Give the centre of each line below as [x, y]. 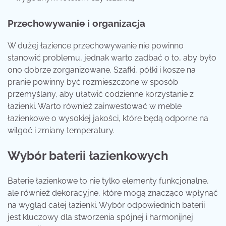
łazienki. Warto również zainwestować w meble [95, 106]
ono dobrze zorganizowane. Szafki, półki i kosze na [102, 70]
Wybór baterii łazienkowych [88, 155]
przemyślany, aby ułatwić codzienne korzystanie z [101, 94]
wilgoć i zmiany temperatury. [61, 130]
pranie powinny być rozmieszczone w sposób [93, 82]
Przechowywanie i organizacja [76, 23]
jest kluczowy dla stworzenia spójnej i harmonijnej [100, 217]
